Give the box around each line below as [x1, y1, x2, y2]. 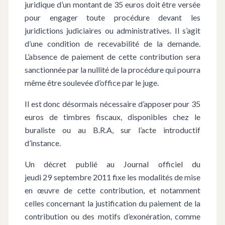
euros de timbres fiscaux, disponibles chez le [25, 111, 200, 122]
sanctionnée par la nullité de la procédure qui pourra [25, 64, 200, 74]
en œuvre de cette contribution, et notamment [25, 185, 200, 195]
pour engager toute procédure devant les [25, 12, 200, 22]
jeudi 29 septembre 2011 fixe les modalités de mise [25, 172, 200, 182]
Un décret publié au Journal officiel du [25, 159, 200, 169]
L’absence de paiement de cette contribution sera [25, 51, 200, 61]
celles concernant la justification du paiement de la [25, 198, 200, 208]
